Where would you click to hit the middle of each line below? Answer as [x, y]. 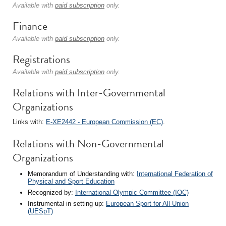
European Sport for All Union [147, 204]
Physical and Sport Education [71, 181]
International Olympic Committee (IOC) [132, 192]
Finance [30, 26]
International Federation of [175, 174]
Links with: [29, 122]
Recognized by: [51, 192]
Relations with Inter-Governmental [89, 93]
